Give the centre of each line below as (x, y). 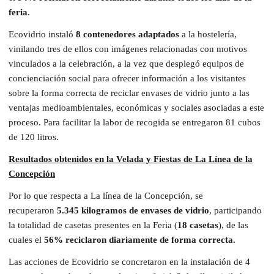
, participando (235, 210)
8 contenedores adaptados (128, 34)
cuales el (26, 239)
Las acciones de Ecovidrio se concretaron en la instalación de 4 (129, 261)
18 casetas (198, 225)
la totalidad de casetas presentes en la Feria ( (93, 225)
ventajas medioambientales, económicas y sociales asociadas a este (136, 107)
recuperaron (33, 210)
